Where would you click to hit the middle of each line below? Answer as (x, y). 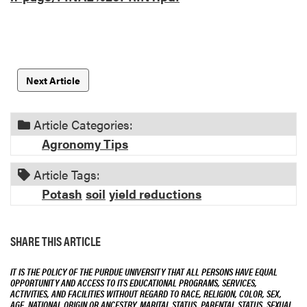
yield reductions (155, 193)
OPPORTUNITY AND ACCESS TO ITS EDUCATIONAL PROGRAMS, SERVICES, (134, 282)
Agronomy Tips (85, 143)
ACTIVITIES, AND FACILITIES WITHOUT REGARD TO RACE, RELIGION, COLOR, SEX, (146, 293)
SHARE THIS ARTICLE (56, 241)
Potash (62, 193)
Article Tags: (65, 174)
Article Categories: (82, 124)
